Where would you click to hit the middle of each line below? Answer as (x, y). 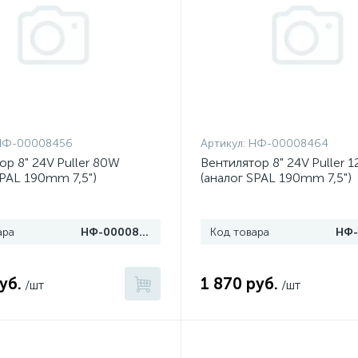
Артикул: (224, 143)
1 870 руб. (239, 284)
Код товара (239, 232)
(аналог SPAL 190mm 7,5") (276, 178)
